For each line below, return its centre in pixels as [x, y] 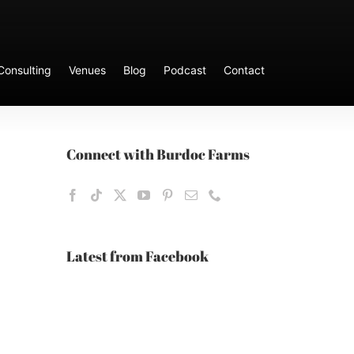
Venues [88, 70]
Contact [245, 70]
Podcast [185, 70]
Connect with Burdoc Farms [158, 154]
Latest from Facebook [137, 256]
